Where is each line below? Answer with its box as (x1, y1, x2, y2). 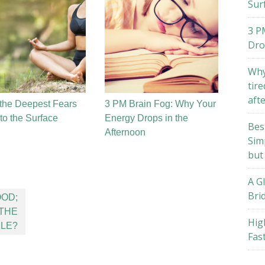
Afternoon (105, 127, 146, 137)
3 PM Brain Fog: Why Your (105, 99, 216, 109)
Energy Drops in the (105, 113, 188, 123)
